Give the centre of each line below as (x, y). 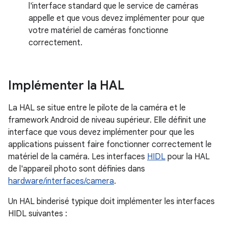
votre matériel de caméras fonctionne (98, 31)
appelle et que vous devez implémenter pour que (117, 19)
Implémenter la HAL (66, 86)
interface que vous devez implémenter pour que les (101, 133)
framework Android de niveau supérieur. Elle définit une (107, 120)
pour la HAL (188, 157)
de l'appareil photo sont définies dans (77, 169)
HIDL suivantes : (38, 214)
